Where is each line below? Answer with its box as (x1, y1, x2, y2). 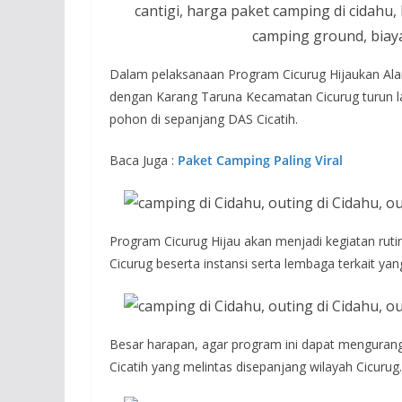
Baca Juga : (109, 152, 178, 170)
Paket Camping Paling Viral (178, 152, 343, 170)
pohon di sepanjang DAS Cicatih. (109, 110, 298, 128)
